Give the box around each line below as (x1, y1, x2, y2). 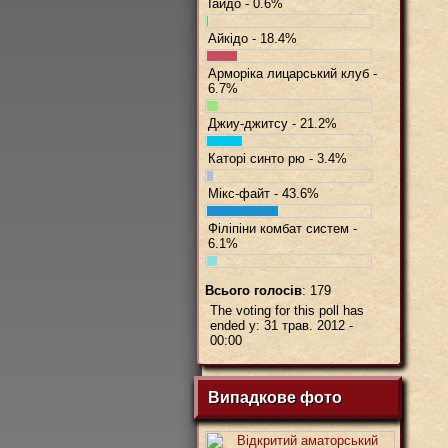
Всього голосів (205, 283, 302, 298)
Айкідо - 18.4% (208, 31, 297, 46)
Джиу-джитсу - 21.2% (208, 116, 337, 131)
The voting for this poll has (210, 303, 364, 318)
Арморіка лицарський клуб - (208, 66, 377, 81)
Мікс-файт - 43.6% (208, 186, 319, 201)
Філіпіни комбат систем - (208, 221, 357, 236)
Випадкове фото (208, 389, 342, 406)
